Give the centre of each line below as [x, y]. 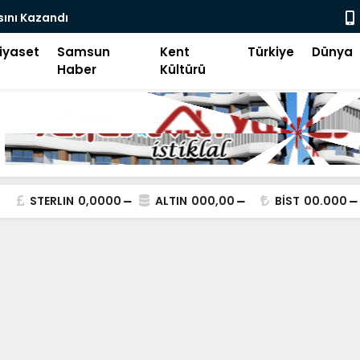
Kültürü [183, 70]
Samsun [84, 52]
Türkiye [271, 52]
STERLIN [52, 201]
